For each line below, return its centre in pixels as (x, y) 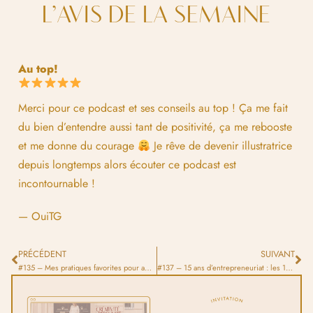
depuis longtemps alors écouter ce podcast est (127, 164)
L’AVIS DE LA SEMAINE (156, 15)
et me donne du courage (78, 145)
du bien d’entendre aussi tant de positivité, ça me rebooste (155, 126)
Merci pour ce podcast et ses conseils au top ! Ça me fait (153, 108)
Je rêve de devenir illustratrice (221, 145)
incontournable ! (57, 183)
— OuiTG (40, 216)
